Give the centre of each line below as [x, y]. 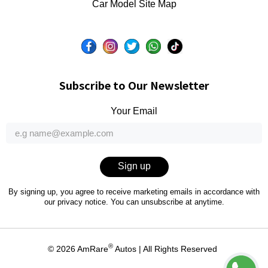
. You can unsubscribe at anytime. [165, 202]
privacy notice [81, 202]
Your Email [134, 111]
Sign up [134, 166]
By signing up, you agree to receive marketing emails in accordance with [134, 191]
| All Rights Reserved [178, 249]
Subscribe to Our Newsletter [134, 85]
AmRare [93, 249]
